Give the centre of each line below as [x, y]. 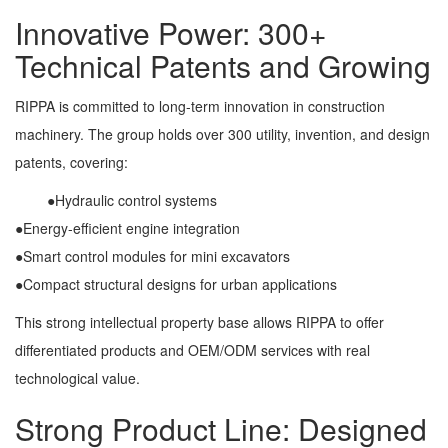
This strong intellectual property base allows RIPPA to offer [199, 322]
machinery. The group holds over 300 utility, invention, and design [222, 134]
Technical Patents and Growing [223, 65]
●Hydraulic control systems [116, 200]
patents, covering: [71, 162]
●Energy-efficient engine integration [127, 228]
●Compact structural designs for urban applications [176, 284]
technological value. [77, 378]
